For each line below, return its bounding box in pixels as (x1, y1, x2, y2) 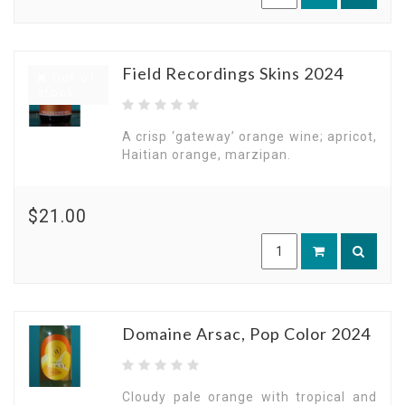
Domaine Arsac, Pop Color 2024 (122, 324, 371, 344)
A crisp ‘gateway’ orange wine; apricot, (122, 129, 377, 144)
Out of (48, 71, 96, 84)
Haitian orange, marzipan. (122, 147, 291, 162)
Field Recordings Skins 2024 (122, 63, 344, 83)
